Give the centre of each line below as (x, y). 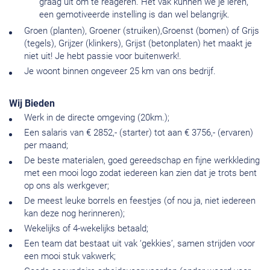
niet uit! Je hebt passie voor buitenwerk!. (103, 56)
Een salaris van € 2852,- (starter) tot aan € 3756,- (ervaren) (139, 133)
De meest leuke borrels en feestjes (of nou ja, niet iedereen (140, 201)
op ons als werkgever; (67, 186)
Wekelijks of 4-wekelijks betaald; (86, 229)
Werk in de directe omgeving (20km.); (97, 118)
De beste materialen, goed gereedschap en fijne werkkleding (142, 161)
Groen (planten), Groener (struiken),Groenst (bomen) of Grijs (142, 31)
